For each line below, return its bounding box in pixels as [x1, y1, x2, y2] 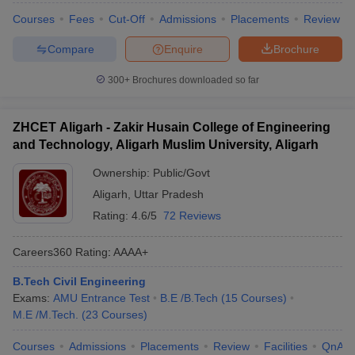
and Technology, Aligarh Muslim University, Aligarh [13, 138, 319, 151]
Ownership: [93, 166, 153, 179]
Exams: [13, 292, 53, 304]
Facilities [264, 340, 307, 353]
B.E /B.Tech [160, 292, 218, 304]
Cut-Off [109, 13, 145, 25]
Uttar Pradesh [134, 188, 204, 200]
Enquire [164, 42, 203, 55]
